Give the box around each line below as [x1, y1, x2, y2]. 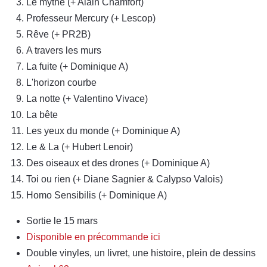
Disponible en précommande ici [26, 232, 160, 243]
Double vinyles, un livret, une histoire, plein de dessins [26, 248, 256, 259]
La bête [26, 110, 58, 120]
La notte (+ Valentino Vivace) [26, 94, 148, 104]
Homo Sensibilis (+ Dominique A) [26, 190, 167, 201]
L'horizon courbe [26, 77, 97, 88]
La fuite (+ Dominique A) [26, 61, 128, 72]
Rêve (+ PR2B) [26, 29, 91, 40]
